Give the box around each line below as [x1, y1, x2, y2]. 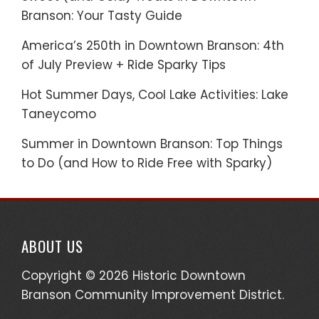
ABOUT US [21, 235, 83, 257]
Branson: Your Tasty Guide [21, 7, 182, 24]
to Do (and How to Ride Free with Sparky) [21, 155, 272, 172]
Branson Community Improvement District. [21, 286, 284, 303]
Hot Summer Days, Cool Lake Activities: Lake [21, 86, 288, 103]
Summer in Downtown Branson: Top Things [21, 135, 283, 152]
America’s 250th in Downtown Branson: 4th [21, 37, 284, 54]
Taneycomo [21, 105, 96, 122]
